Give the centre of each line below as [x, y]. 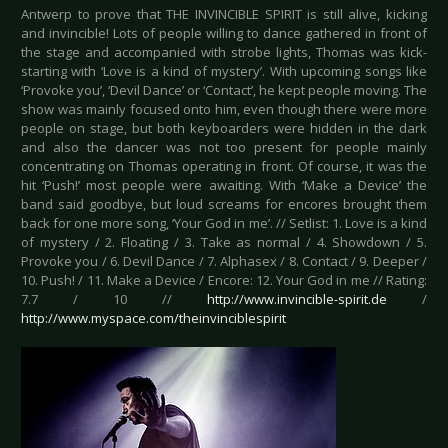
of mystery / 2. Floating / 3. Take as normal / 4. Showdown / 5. [224, 242]
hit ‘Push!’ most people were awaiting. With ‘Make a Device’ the [224, 185]
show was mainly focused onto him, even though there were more [224, 109]
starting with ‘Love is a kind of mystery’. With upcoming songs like [224, 71]
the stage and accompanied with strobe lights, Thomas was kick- [224, 52]
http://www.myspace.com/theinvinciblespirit [153, 318]
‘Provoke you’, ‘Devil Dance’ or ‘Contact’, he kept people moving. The [224, 90]
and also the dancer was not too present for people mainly [224, 147]
